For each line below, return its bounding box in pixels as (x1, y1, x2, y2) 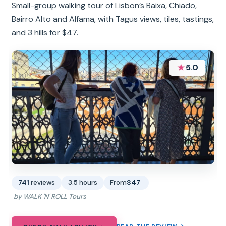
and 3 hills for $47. (12, 27, 79, 38)
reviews (31, 178, 55, 187)
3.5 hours (68, 178, 97, 187)
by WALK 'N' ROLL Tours (13, 192, 86, 201)
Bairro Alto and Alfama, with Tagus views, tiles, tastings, (12, 14, 214, 24)
